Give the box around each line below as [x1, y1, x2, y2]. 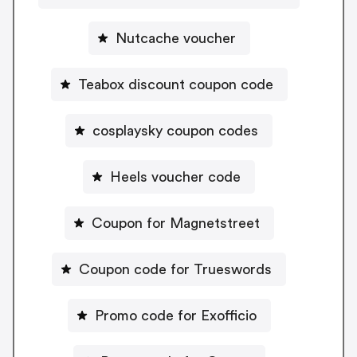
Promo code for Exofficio [94, 308, 257, 324]
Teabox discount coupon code [77, 77, 273, 92]
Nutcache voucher [115, 31, 236, 46]
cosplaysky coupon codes [92, 124, 258, 139]
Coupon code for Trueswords [79, 262, 272, 277]
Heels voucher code [110, 170, 241, 185]
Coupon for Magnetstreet [91, 216, 260, 231]
